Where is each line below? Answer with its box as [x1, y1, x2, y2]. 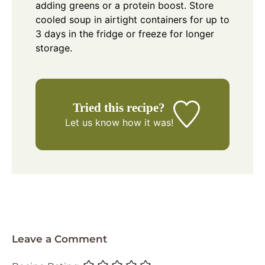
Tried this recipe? [73, 100, 166, 114]
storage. [35, 41, 72, 54]
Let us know [64, 116, 119, 128]
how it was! [119, 116, 173, 128]
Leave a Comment [12, 232, 107, 245]
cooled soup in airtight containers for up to [35, 13, 230, 25]
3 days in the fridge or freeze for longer [35, 27, 214, 40]
